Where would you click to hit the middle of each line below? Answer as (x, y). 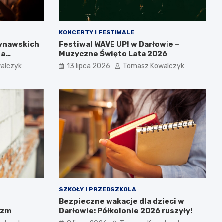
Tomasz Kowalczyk (153, 66)
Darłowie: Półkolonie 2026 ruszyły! (126, 210)
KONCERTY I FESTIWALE (96, 32)
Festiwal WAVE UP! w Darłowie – (119, 44)
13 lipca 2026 (88, 66)
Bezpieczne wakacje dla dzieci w (121, 201)
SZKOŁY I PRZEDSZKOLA (97, 189)
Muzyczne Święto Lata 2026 (113, 54)
